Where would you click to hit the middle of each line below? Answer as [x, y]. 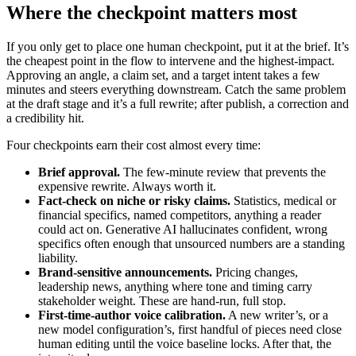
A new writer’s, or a [277, 315]
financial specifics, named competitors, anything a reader [180, 215]
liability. [58, 257]
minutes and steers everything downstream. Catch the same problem [176, 89]
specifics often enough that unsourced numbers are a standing [192, 243]
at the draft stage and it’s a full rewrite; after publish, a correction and [178, 103]
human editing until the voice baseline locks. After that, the [185, 343]
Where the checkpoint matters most [152, 13]
